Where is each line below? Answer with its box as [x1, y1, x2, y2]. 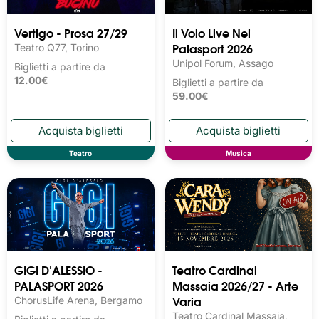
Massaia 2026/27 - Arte [172, 276, 298, 295]
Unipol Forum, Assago [172, 57, 273, 70]
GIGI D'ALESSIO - [14, 261, 103, 279]
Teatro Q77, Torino [14, 41, 99, 54]
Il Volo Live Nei [172, 23, 251, 42]
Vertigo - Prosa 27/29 [14, 23, 127, 42]
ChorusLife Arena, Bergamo [14, 294, 142, 307]
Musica [225, 149, 251, 158]
